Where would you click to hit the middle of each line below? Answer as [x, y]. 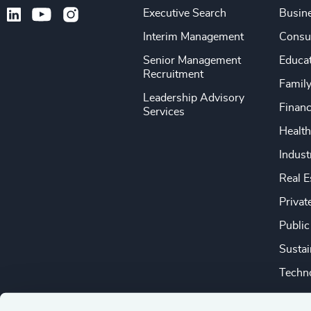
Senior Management [192, 61]
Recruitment [174, 75]
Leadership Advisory [194, 98]
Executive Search [185, 14]
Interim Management [194, 37]
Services [164, 112]
